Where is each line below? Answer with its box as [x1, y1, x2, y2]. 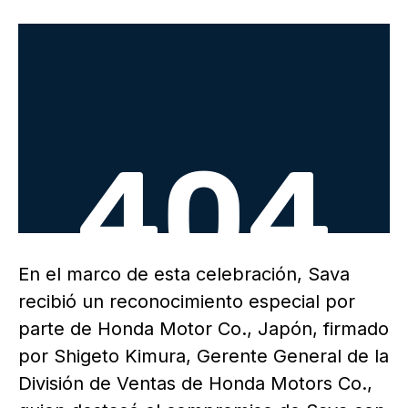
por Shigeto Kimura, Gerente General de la [18, 344, 389, 367]
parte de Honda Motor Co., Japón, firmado [18, 317, 389, 340]
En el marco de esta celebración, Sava [18, 262, 350, 285]
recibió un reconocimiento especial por [18, 290, 355, 312]
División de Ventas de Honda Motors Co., [18, 372, 372, 394]
